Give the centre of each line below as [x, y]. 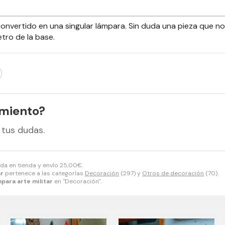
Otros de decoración [173, 174]
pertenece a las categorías [44, 174]
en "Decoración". [77, 182]
